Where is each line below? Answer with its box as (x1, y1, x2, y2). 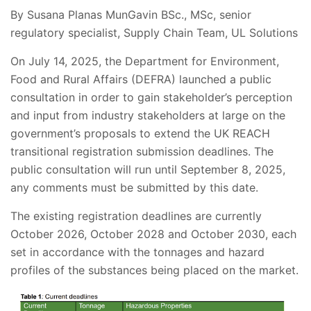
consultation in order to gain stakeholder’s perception (10, 90, 292, 105)
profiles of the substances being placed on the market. (10, 263, 299, 278)
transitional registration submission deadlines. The (10, 144, 274, 159)
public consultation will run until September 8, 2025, (10, 162, 285, 177)
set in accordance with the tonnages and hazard (10, 245, 264, 260)
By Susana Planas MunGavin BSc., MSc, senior (10, 8, 251, 22)
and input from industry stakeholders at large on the (10, 108, 285, 123)
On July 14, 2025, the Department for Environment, (10, 54, 279, 69)
